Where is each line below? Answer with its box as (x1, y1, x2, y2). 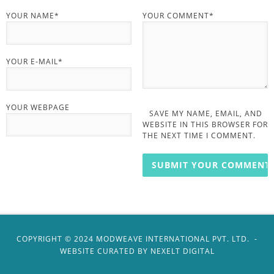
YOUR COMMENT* (142, 10, 214, 21)
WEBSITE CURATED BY (59, 246, 150, 256)
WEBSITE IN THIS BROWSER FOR (142, 119, 268, 130)
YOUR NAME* (6, 10, 59, 21)
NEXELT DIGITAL (150, 246, 215, 256)
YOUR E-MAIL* (6, 56, 63, 67)
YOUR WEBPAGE (6, 102, 70, 113)
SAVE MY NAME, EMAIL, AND (149, 108, 262, 119)
